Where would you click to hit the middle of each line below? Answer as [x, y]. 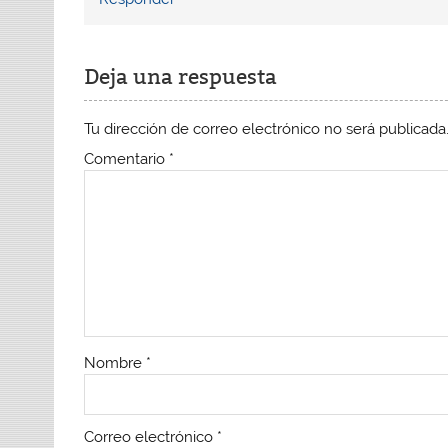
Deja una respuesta [181, 77]
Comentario [127, 159]
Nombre [115, 362]
